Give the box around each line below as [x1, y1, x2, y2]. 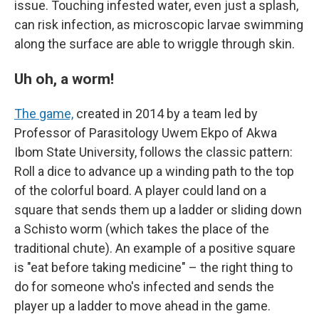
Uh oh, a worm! [14, 69, 114, 88]
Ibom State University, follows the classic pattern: [14, 144, 293, 159]
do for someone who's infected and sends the [14, 278, 274, 294]
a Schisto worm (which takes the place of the [14, 221, 269, 236]
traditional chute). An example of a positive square [14, 240, 296, 256]
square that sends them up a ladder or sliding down [14, 202, 302, 217]
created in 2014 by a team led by [73, 105, 258, 121]
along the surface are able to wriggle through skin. [14, 36, 295, 51]
